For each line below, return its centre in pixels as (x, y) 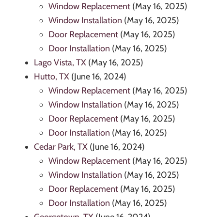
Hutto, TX (52, 77)
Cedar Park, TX (61, 147)
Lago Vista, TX (60, 63)
